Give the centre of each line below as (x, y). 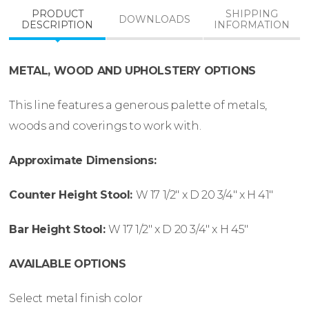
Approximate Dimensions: (83, 161)
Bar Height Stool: (59, 230)
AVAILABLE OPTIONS (68, 264)
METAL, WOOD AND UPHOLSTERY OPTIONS (132, 71)
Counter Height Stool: (72, 195)
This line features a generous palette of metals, (138, 106)
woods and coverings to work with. (105, 126)
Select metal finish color (76, 299)
